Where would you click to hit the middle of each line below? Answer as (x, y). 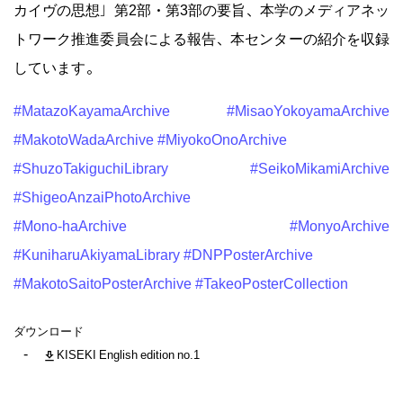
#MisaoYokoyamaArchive (308, 110)
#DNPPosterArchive (248, 254)
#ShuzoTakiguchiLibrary (91, 167)
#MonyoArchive (340, 225)
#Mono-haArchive (70, 225)
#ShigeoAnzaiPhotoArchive (102, 196)
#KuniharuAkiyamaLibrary (97, 254)
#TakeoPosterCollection (272, 282)
